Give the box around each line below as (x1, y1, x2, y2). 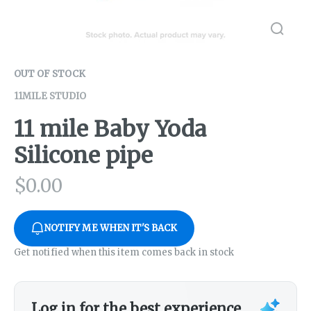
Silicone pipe (14, 142, 153, 170)
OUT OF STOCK (14, 68, 85, 80)
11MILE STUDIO (14, 90, 86, 102)
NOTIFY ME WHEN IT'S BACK (44, 222, 178, 235)
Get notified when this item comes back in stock (14, 246, 235, 259)
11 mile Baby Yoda (14, 115, 206, 144)
